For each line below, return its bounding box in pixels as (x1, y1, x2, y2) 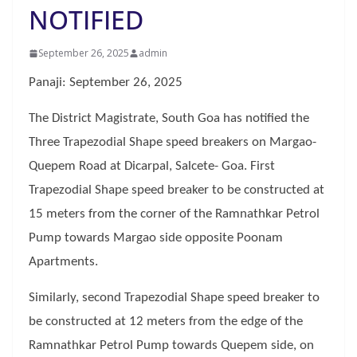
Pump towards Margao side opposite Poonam (29, 231, 283, 245)
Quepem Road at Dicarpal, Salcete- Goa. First (29, 159, 275, 173)
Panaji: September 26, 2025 (29, 76, 182, 89)
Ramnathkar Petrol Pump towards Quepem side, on (29, 339, 314, 352)
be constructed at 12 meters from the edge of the (29, 315, 303, 328)
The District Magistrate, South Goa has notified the (29, 112, 309, 125)
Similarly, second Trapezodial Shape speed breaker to (29, 291, 320, 304)
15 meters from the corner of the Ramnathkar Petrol (29, 207, 320, 221)
